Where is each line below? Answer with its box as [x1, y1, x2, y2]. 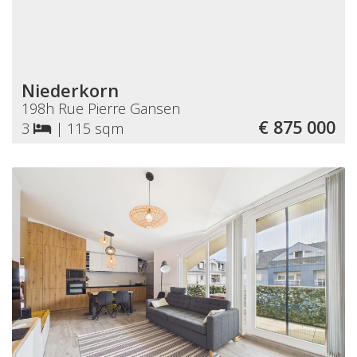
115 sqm [67, 118, 124, 138]
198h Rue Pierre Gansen [22, 98, 180, 118]
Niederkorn [22, 78, 119, 102]
